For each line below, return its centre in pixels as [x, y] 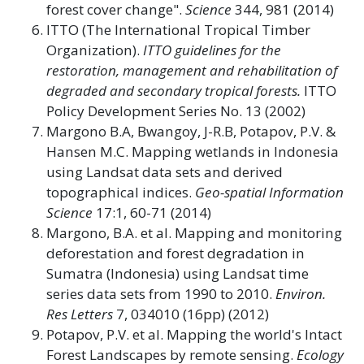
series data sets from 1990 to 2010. [161, 293]
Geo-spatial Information [269, 192]
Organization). [95, 50]
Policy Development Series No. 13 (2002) [176, 110]
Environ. [301, 293]
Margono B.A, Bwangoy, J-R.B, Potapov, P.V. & [191, 131]
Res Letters [80, 314]
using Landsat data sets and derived [165, 171]
